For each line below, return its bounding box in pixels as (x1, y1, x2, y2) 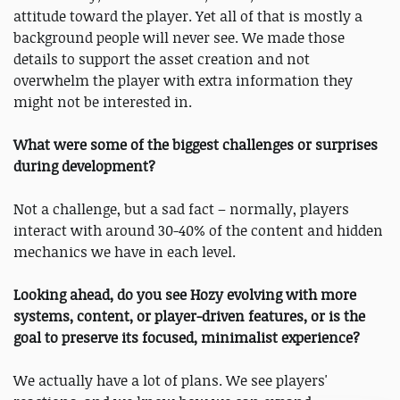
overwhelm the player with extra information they (13, 71, 353, 91)
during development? (13, 156, 155, 177)
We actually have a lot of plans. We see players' (13, 371, 328, 391)
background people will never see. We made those (13, 28, 345, 48)
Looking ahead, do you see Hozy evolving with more (13, 285, 356, 305)
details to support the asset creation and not (13, 49, 310, 70)
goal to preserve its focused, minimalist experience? (13, 328, 360, 348)
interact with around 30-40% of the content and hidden (13, 221, 383, 241)
